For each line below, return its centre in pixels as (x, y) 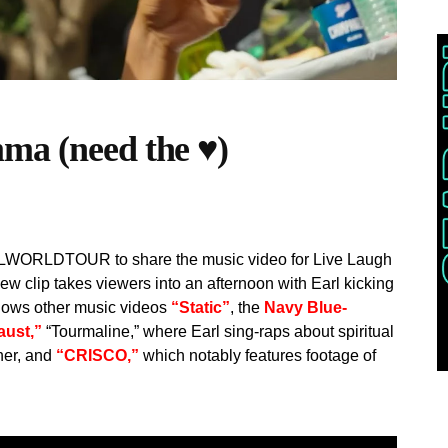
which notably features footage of (257, 355)
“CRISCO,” (97, 355)
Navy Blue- (305, 307)
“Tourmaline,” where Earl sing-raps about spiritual (218, 331)
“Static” (200, 307)
